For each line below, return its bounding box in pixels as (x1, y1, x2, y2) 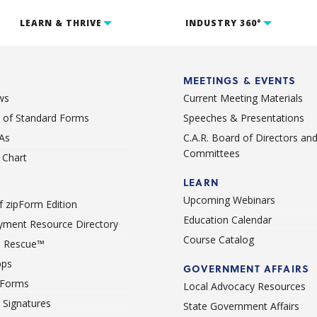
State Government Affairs (183, 299, 299, 313)
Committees (183, 146, 240, 160)
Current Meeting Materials (183, 91, 303, 105)
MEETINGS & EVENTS (183, 73, 296, 88)
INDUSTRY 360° (185, 17, 262, 29)
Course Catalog (183, 233, 254, 246)
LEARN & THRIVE (19, 17, 102, 29)
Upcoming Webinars (183, 193, 275, 207)
